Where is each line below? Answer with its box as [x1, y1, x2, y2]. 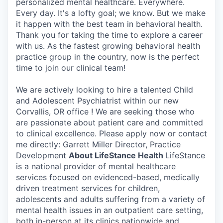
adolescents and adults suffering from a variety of [16, 194, 205, 205]
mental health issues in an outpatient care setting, [16, 205, 203, 216]
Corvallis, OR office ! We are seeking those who [16, 107, 195, 117]
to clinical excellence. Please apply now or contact [16, 128, 207, 139]
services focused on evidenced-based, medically [16, 172, 200, 183]
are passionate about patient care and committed [16, 117, 203, 128]
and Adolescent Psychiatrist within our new [16, 96, 179, 106]
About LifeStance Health [69, 150, 165, 161]
